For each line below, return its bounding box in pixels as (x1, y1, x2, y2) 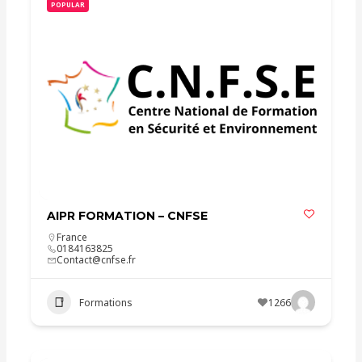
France (57, 230, 88, 244)
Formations (79, 295, 133, 309)
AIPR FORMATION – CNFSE (47, 208, 208, 223)
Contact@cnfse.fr (57, 253, 137, 267)
